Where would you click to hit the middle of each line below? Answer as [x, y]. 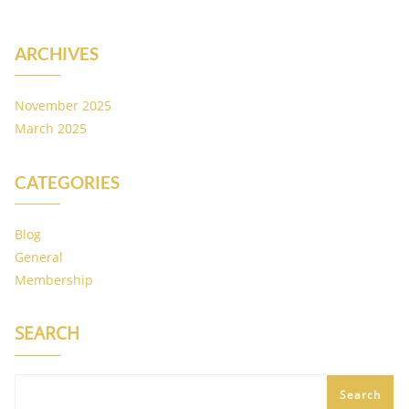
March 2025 [51, 129]
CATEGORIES [67, 183]
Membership [54, 280]
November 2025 [63, 106]
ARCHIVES [57, 54]
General [39, 257]
